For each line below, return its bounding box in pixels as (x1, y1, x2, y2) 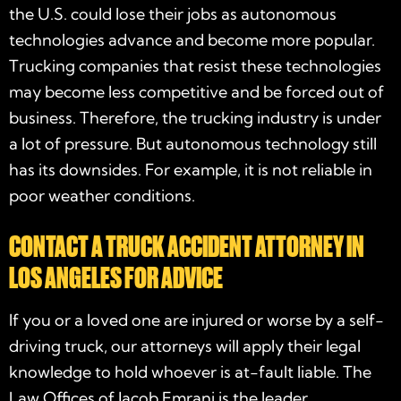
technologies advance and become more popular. (9, 29, 375, 50)
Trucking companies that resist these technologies (9, 55, 381, 76)
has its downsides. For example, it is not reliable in (9, 158, 372, 180)
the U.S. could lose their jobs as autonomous (9, 3, 337, 24)
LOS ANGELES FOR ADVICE (9, 260, 223, 294)
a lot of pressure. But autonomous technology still (9, 132, 377, 154)
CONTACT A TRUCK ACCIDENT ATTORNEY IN (9, 229, 364, 263)
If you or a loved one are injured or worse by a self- (9, 309, 384, 330)
